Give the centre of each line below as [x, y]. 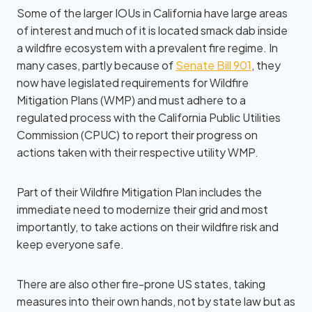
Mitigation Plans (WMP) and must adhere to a [131, 100]
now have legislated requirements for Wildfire [133, 83]
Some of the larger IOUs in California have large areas [152, 13]
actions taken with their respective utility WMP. [138, 152]
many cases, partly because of [96, 65]
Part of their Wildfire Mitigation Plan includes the [139, 192]
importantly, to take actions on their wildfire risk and [148, 227]
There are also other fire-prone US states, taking [141, 284]
